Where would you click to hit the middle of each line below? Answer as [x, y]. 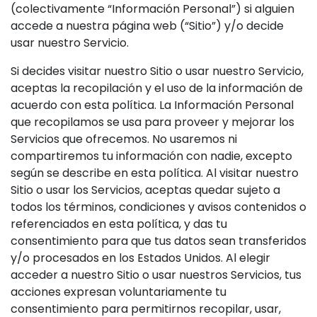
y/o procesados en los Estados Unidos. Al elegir [140, 258]
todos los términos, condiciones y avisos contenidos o [158, 207]
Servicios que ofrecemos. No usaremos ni [124, 139]
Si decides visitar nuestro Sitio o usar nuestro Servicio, [157, 71]
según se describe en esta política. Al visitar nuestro [155, 173]
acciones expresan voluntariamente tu [119, 292]
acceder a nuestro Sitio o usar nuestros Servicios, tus [156, 275]
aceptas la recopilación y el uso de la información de [157, 88]
